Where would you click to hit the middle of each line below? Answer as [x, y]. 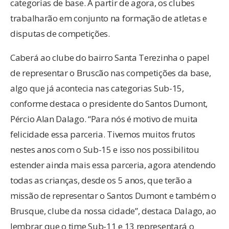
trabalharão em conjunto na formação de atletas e [109, 18]
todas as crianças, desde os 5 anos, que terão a [101, 180]
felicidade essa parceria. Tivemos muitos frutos [103, 134]
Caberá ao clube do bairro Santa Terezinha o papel [110, 57]
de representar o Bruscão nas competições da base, [111, 73]
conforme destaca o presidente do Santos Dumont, [109, 103]
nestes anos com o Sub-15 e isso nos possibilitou [105, 149]
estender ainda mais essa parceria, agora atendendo [113, 165]
